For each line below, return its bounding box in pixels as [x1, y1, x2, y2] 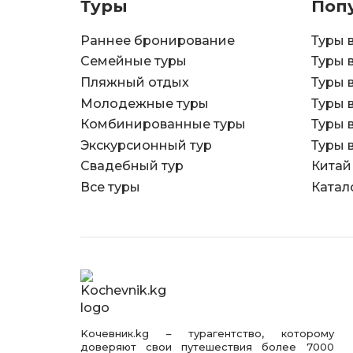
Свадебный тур [80, 158, 184, 174]
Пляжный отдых [80, 74, 189, 90]
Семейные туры [80, 54, 187, 69]
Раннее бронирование [80, 32, 235, 48]
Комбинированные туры [80, 117, 246, 132]
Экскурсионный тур [80, 137, 212, 153]
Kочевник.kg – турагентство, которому [80, 328, 334, 340]
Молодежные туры [80, 95, 209, 111]
